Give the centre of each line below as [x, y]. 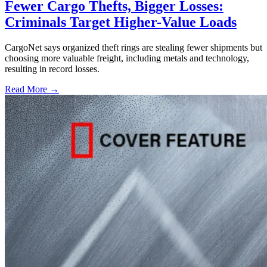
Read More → [32, 89]
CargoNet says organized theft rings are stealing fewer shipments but [133, 48]
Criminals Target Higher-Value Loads [121, 22]
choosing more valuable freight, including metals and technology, [127, 58]
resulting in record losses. [52, 69]
